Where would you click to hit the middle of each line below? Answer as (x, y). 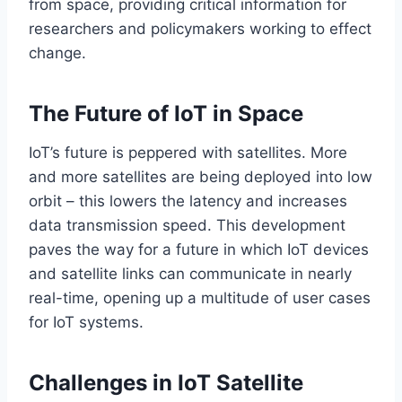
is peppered (155, 152)
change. (57, 52)
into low (342, 176)
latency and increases (266, 201)
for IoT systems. (86, 322)
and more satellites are (114, 176)
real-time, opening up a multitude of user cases (200, 297)
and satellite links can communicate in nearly (190, 273)
